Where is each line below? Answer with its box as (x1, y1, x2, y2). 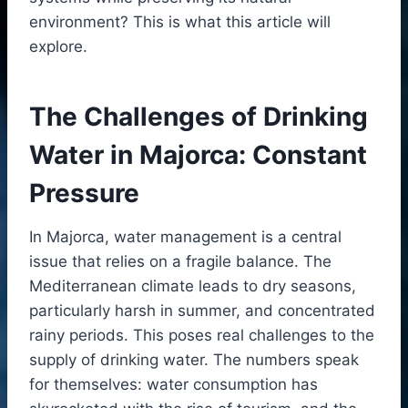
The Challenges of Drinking (29, 100, 368, 132)
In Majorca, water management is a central (29, 227, 342, 246)
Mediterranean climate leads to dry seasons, (29, 276, 356, 295)
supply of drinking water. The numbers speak (29, 350, 359, 369)
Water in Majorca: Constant (29, 138, 367, 170)
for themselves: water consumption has (29, 374, 318, 393)
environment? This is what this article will (29, 12, 331, 31)
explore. (29, 36, 87, 56)
